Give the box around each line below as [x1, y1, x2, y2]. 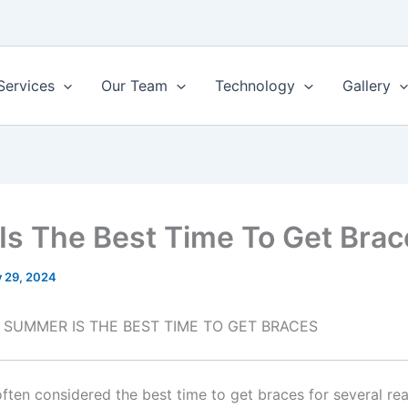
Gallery [342, 76, 391, 96]
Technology [215, 76, 295, 96]
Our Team [101, 76, 168, 96]
